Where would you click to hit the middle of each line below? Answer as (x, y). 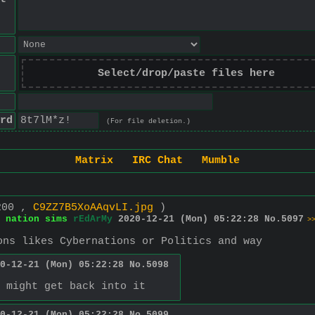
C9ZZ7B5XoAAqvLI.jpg (93, 207)
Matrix (94, 161)
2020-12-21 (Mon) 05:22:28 (188, 219)
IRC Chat (157, 161)
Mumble (221, 161)
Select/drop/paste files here (186, 73)
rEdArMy (93, 219)
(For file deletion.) (148, 121)
